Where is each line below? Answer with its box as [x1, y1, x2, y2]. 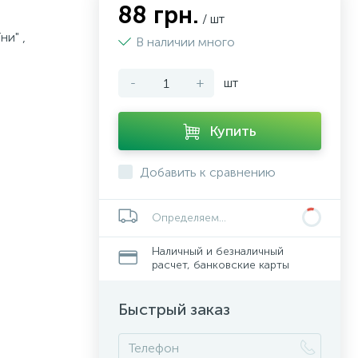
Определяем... [152, 211, 226, 225]
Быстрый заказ [118, 300, 230, 319]
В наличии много [136, 34, 235, 50]
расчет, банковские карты [152, 258, 289, 272]
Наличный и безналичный [152, 245, 284, 258]
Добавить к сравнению [140, 165, 276, 180]
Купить [209, 122, 257, 140]
